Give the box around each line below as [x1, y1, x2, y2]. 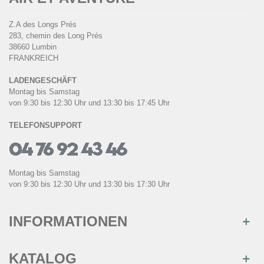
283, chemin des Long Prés [9, 31, 103, 41]
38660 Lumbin [9, 42, 57, 52]
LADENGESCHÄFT [9, 76, 77, 85]
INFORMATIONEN [9, 213, 127, 230]
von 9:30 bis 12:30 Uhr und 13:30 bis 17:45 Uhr [9, 98, 170, 108]
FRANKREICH [9, 54, 58, 63]
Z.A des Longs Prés [9, 20, 77, 29]
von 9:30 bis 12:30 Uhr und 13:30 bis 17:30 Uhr [9, 180, 170, 189]
